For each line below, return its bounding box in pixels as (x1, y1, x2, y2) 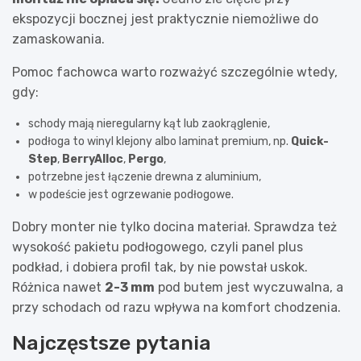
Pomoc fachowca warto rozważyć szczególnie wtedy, (12, 64, 338, 80)
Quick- (291, 134, 329, 148)
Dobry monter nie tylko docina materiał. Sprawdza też (12, 218, 337, 234)
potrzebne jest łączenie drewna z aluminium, (28, 169, 261, 184)
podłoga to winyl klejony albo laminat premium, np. (28, 134, 291, 148)
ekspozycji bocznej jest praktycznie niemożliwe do (12, 10, 318, 27)
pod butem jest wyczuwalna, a (155, 279, 343, 295)
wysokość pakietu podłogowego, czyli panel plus (12, 239, 303, 255)
